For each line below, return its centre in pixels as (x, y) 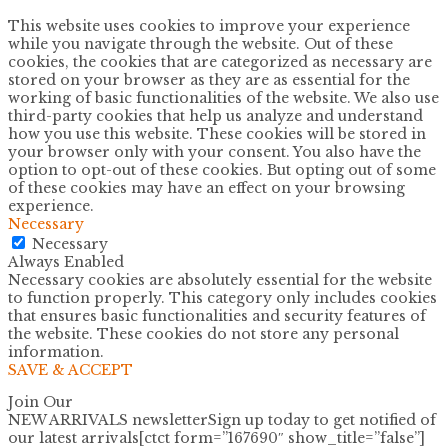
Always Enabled (66, 261)
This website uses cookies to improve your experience (209, 25)
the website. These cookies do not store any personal (203, 333)
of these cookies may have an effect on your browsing (206, 187)
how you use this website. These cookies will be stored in (217, 133)
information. (56, 351)
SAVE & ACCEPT (70, 369)
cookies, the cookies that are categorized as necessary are (220, 61)
